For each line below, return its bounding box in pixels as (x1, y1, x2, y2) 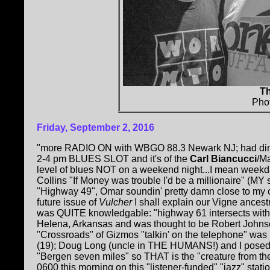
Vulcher (96, 197, 132, 208)
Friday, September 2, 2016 (37, 122, 154, 133)
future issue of (37, 197, 96, 208)
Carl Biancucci (190, 154, 257, 165)
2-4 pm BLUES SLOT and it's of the (37, 154, 190, 165)
